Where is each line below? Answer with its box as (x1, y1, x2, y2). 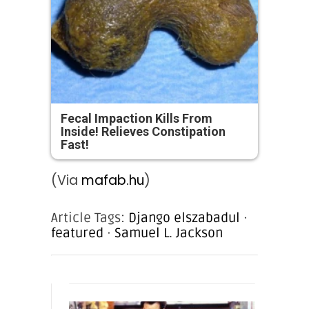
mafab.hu (81, 171, 144, 190)
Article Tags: (51, 210, 128, 227)
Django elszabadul (128, 210, 240, 227)
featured (51, 225, 103, 242)
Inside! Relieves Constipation (61, 124, 226, 139)
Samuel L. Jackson (114, 225, 223, 242)
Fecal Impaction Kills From (61, 111, 212, 126)
